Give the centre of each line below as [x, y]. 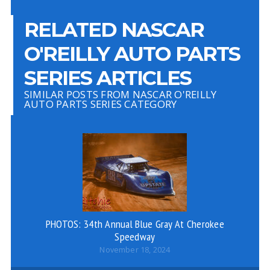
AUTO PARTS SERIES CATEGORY [100, 104]
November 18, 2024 [135, 250]
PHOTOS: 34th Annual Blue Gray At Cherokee [135, 224]
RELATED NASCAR [114, 29]
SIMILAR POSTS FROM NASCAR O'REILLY [120, 94]
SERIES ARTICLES [107, 77]
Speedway [135, 236]
